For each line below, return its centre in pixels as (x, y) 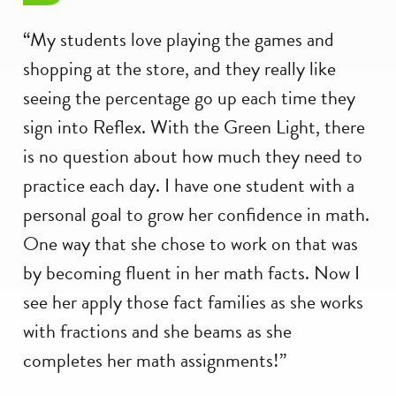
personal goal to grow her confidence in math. (196, 214)
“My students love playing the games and (179, 39)
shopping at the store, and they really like (179, 68)
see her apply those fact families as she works (193, 301)
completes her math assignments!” (155, 360)
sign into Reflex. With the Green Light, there (194, 126)
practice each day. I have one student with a (189, 185)
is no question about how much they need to (193, 156)
